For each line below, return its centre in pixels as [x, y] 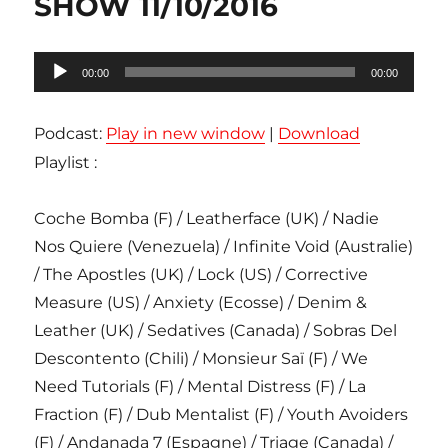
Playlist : [66, 163]
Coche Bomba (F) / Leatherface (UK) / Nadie [207, 219]
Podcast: [70, 134]
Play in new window [186, 134]
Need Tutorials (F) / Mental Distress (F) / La [200, 387]
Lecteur [64, 65]
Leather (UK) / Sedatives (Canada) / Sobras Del [216, 331]
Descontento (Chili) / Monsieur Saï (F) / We [201, 359]
